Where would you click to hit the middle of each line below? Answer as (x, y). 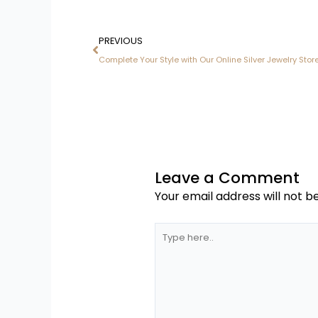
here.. (168, 250)
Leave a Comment (227, 177)
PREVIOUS (121, 40)
